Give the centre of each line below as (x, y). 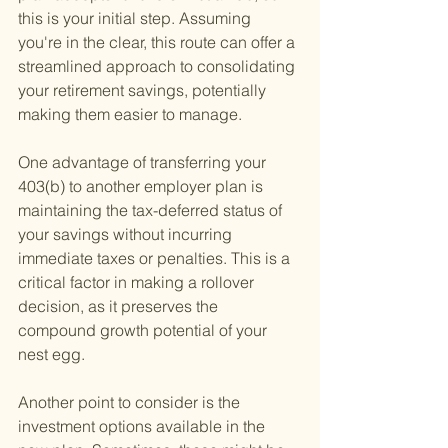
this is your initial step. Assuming (136, 18)
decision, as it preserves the (120, 306)
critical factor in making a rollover (138, 282)
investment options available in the (143, 426)
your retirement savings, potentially (144, 90)
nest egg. (51, 354)
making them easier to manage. (130, 114)
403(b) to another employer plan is (142, 186)
